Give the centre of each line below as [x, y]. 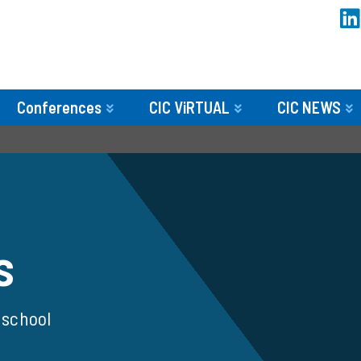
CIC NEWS [309, 107]
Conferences [59, 107]
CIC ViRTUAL [189, 107]
